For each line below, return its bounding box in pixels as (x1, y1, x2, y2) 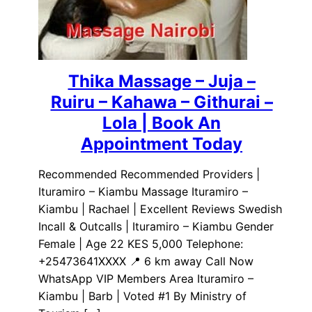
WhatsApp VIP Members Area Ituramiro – (38, 272, 253, 286)
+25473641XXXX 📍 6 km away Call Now (38, 254, 253, 269)
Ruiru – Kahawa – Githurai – (50, 92, 273, 113)
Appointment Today (81, 134, 242, 155)
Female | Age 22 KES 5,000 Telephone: (38, 237, 243, 251)
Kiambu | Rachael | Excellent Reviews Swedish (38, 202, 282, 217)
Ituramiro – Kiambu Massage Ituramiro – (38, 185, 248, 199)
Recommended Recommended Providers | (38, 167, 260, 182)
